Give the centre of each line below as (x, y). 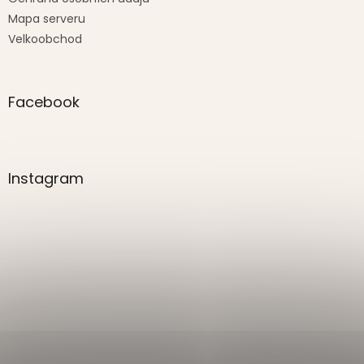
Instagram (46, 178)
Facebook (44, 102)
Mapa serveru (47, 18)
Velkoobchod (45, 39)
